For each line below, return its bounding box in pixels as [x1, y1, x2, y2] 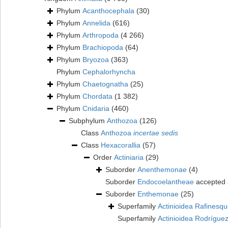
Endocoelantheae [137, 178, 194, 186]
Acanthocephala [82, 7, 134, 15]
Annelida [82, 19, 110, 27]
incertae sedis [133, 129, 178, 137]
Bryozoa [82, 55, 109, 64]
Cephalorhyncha [82, 68, 135, 76]
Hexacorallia [101, 141, 140, 150]
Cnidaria [82, 104, 109, 113]
